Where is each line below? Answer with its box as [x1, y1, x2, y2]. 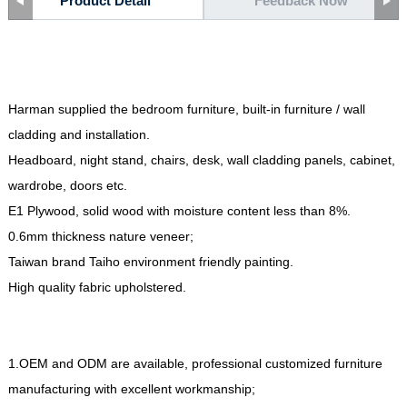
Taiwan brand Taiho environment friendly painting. [7, 254, 293, 269]
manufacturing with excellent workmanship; [7, 382, 255, 396]
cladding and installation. [7, 127, 150, 142]
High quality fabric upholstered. [7, 280, 186, 294]
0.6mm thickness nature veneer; [7, 229, 194, 243]
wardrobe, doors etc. [7, 178, 127, 193]
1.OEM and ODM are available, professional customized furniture [7, 356, 382, 371]
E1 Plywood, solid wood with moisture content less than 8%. [7, 203, 351, 218]
